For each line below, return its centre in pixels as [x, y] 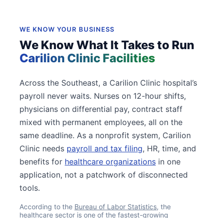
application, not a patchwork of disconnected [104, 174]
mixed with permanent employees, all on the [101, 122]
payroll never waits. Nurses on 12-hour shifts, [103, 96]
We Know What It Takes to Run [107, 45]
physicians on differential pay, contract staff [101, 109]
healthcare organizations [110, 161]
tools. [30, 188]
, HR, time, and [169, 148]
